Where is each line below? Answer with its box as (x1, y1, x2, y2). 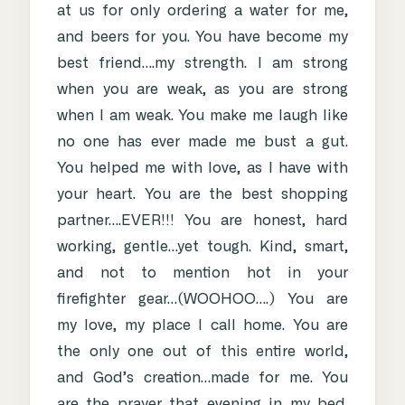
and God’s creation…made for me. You (57, 371, 348, 386)
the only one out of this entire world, (57, 344, 348, 360)
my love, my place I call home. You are (57, 318, 348, 334)
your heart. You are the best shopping (57, 187, 348, 202)
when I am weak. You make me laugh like (57, 108, 348, 124)
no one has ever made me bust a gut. (57, 135, 348, 150)
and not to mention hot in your (57, 266, 348, 281)
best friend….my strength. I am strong (57, 56, 348, 71)
